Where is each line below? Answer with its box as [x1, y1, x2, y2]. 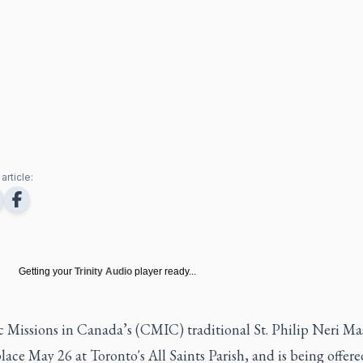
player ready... [134, 265, 196, 277]
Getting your [18, 265, 72, 277]
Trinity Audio [74, 265, 132, 277]
